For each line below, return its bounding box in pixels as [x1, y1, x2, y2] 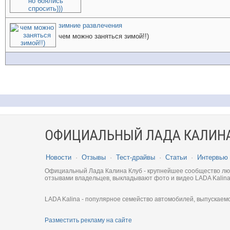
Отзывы [82, 154, 106, 161]
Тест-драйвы [116, 154, 155, 161]
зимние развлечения [59, 22, 122, 29]
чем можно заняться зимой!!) [59, 32, 149, 40]
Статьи [165, 154, 187, 161]
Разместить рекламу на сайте [45, 217, 132, 224]
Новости [46, 154, 71, 161]
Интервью [197, 154, 228, 161]
